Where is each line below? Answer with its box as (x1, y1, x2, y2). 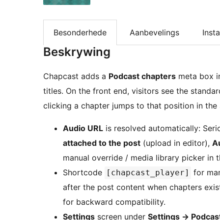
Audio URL (63, 123, 103, 134)
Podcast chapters (109, 71, 176, 82)
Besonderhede (54, 27, 107, 38)
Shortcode (63, 167, 105, 178)
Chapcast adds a (43, 71, 109, 82)
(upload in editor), (140, 138, 212, 148)
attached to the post (63, 138, 140, 148)
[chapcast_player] (106, 168, 190, 178)
